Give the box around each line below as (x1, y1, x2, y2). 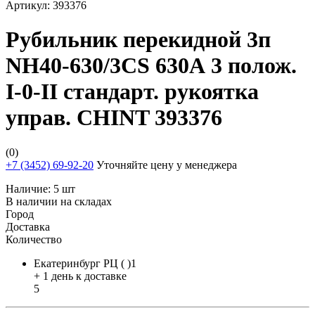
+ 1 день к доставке (34, 269, 127, 282)
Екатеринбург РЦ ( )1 (34, 257, 136, 269)
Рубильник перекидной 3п (6, 27, 271, 53)
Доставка (6, 220, 50, 233)
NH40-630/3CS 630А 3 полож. (6, 53, 297, 79)
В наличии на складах (6, 195, 112, 207)
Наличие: (6, 182, 53, 195)
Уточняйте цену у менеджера (94, 158, 237, 171)
